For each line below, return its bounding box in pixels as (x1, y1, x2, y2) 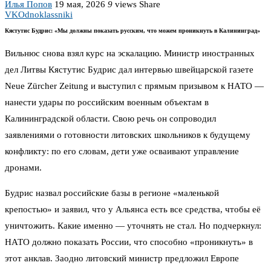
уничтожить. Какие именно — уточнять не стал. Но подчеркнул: (5, 220, 261, 230)
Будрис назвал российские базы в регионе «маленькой (5, 188, 219, 198)
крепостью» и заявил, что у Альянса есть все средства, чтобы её (5, 204, 261, 214)
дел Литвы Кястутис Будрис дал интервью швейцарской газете (5, 64, 253, 74)
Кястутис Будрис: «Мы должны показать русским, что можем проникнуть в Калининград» (5, 27, 260, 34)
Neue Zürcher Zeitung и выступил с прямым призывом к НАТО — (5, 80, 264, 91)
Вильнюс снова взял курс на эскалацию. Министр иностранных (5, 48, 255, 58)
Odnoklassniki (18, 10, 73, 20)
